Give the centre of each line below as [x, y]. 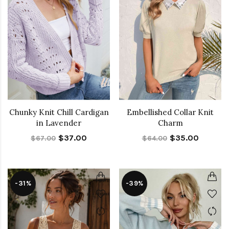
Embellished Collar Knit [170, 112]
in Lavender [59, 123]
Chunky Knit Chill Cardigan [59, 112]
